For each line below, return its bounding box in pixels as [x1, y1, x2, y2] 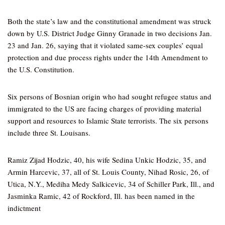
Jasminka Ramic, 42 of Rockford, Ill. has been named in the [8, 191, 195, 201]
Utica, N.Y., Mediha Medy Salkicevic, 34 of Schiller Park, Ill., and [8, 179, 214, 189]
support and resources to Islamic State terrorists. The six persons [8, 116, 208, 126]
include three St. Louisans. [8, 128, 90, 138]
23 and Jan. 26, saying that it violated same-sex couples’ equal [8, 40, 203, 50]
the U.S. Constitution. [8, 64, 74, 74]
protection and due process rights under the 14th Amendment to [8, 52, 208, 62]
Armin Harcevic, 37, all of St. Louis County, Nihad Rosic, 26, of [8, 167, 209, 177]
